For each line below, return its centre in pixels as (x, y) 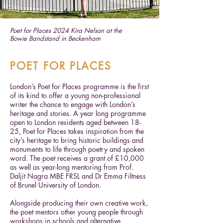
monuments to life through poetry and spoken (77, 149)
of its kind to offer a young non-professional (75, 95)
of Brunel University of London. (56, 185)
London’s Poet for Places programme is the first (79, 86)
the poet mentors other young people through (76, 212)
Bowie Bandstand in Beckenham (55, 38)
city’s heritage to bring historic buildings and (77, 140)
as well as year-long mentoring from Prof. (72, 167)
